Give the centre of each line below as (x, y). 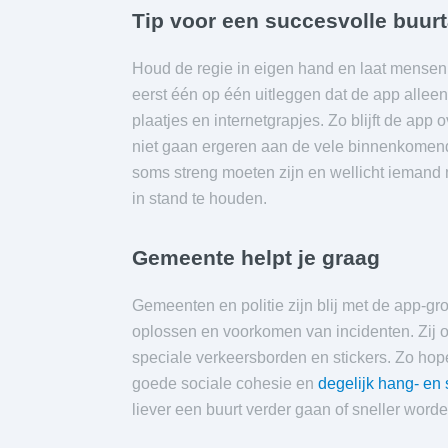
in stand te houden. (199, 198)
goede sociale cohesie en (225, 383)
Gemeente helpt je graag (256, 257)
